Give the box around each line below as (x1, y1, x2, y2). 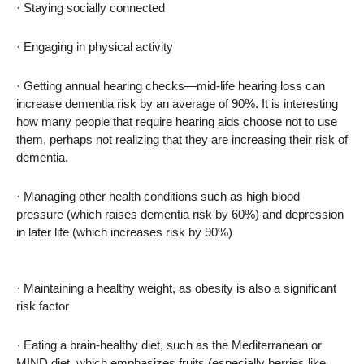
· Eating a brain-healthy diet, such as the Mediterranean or (16, 338, 322, 352)
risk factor (16, 299, 69, 313)
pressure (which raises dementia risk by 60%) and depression (16, 207, 344, 221)
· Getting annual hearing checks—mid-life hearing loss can (16, 79, 325, 93)
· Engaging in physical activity (16, 40, 173, 54)
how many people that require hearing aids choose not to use (16, 115, 337, 128)
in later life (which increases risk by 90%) (16, 225, 232, 239)
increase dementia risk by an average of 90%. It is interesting (16, 97, 338, 110)
